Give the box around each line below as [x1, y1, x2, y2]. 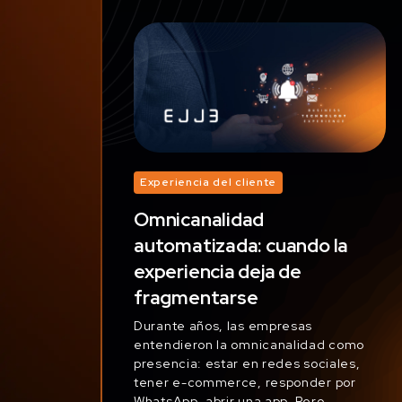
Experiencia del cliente [140, 175, 277, 189]
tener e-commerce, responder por [134, 373, 356, 390]
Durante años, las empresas [134, 317, 313, 334]
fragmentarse [134, 284, 258, 310]
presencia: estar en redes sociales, [134, 354, 361, 371]
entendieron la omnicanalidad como [134, 336, 365, 353]
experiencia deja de [134, 258, 302, 284]
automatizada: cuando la [134, 232, 349, 258]
